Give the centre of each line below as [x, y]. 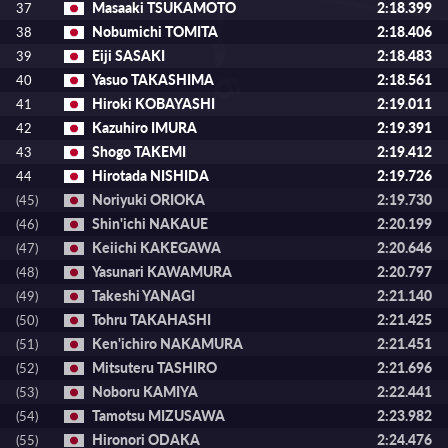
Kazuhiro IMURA [144, 127]
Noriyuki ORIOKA [148, 199]
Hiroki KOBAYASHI [153, 103]
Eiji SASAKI [128, 55]
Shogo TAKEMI [139, 151]
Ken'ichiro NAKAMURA [167, 343]
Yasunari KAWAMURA [162, 271]
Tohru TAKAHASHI [151, 319]
